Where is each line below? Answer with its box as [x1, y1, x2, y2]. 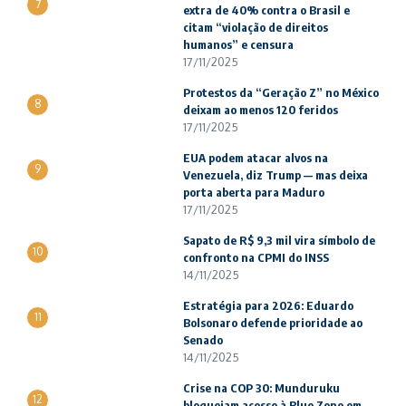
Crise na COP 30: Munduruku [183, 381, 340, 395]
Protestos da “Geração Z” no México [183, 85, 379, 100]
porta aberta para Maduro [183, 185, 324, 199]
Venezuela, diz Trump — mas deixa [183, 168, 368, 182]
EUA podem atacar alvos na [183, 150, 328, 165]
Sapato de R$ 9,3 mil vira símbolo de [183, 233, 375, 247]
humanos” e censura [183, 37, 294, 52]
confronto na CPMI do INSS [183, 250, 329, 265]
